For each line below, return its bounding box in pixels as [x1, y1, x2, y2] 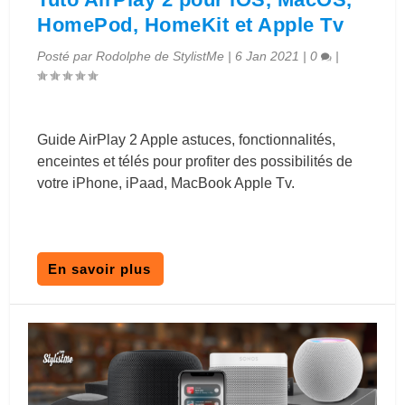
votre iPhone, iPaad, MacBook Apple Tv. [37, 175, 296, 192]
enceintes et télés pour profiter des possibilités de [37, 154, 353, 170]
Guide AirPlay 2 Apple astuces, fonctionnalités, [37, 132, 336, 148]
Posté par [37, 49, 97, 64]
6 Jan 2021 [235, 49, 300, 64]
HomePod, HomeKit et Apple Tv [37, 14, 344, 37]
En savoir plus [48, 261, 152, 278]
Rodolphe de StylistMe [96, 49, 225, 64]
